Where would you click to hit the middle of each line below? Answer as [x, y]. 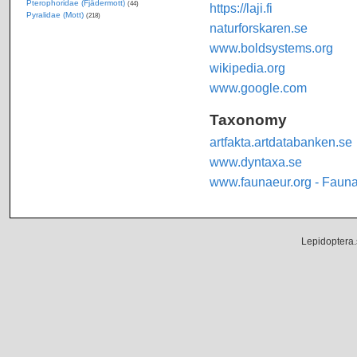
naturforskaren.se [258, 27]
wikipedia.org [247, 67]
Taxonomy [248, 119]
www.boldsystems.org [271, 47]
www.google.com [258, 87]
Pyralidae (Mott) [55, 14]
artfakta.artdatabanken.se [280, 141]
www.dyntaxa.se [255, 161]
